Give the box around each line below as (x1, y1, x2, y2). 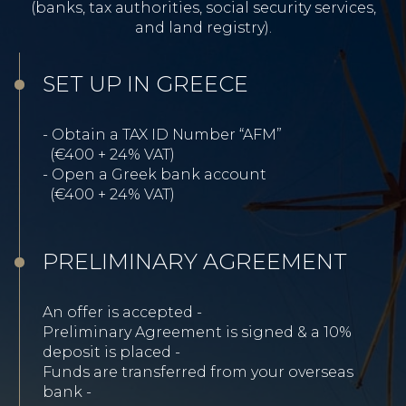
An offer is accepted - (43, 303, 202, 321)
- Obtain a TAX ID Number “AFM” (43, 125, 282, 143)
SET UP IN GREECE (43, 70, 248, 97)
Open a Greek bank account (52, 165, 266, 183)
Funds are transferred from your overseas (43, 362, 353, 381)
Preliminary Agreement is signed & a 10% (43, 323, 352, 341)
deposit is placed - (43, 343, 180, 361)
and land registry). (134, 18, 272, 36)
